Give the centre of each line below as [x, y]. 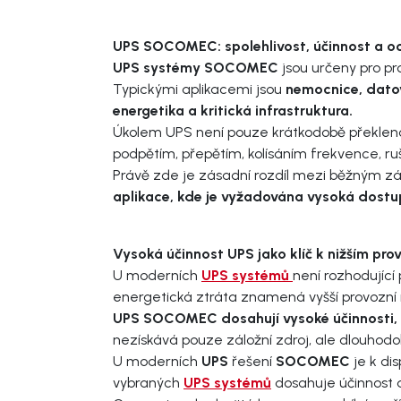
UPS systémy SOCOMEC [196, 67]
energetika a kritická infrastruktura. [233, 110]
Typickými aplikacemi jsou [199, 89]
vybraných [148, 382]
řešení [252, 361]
